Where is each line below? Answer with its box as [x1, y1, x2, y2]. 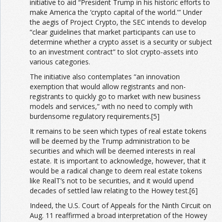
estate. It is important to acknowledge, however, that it [30, 156, 206, 166]
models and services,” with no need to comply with [30, 102, 193, 111]
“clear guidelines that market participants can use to [30, 27, 196, 37]
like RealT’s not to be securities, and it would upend [30, 176, 194, 185]
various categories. [30, 57, 90, 66]
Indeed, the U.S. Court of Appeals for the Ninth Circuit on [30, 201, 211, 210]
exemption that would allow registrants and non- [30, 82, 186, 91]
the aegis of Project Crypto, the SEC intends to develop [30, 17, 207, 27]
